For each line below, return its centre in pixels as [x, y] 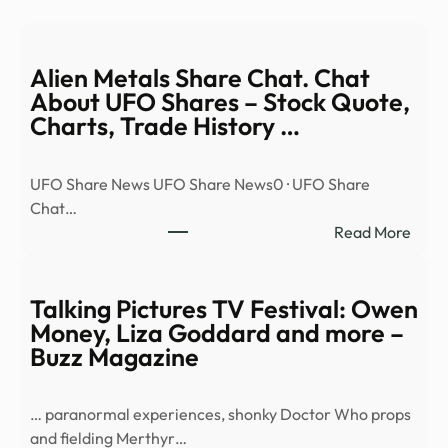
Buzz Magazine [114, 356]
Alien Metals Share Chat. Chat [200, 78]
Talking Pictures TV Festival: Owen [224, 308]
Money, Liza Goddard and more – [217, 332]
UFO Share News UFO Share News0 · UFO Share [200, 183]
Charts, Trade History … [165, 126]
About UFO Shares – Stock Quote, [220, 102]
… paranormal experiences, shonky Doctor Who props [220, 414]
